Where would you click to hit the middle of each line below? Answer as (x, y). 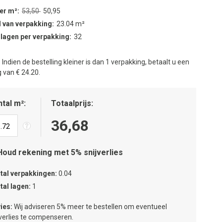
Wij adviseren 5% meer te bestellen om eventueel (90, 207)
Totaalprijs (71, 103)
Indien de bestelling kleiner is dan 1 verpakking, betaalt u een (96, 62)
